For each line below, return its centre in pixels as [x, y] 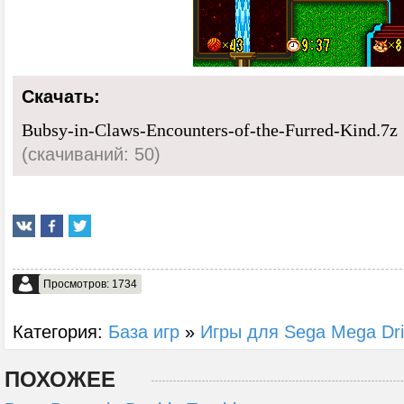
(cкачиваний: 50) [91, 154]
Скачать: [61, 96]
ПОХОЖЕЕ [60, 379]
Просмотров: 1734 [90, 284]
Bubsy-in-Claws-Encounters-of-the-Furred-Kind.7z [210, 130]
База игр [144, 331]
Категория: [60, 331]
